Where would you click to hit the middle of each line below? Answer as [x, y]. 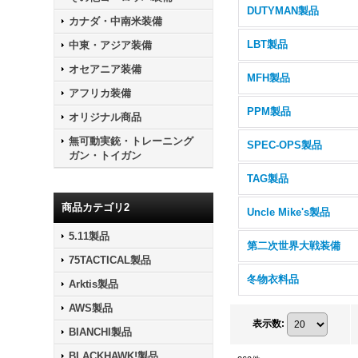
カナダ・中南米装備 [116, 21]
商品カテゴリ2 [96, 207]
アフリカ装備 [100, 93]
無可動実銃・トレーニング [131, 141]
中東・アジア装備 [111, 45]
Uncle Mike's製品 [289, 212]
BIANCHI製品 [101, 332]
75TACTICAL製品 [110, 260]
